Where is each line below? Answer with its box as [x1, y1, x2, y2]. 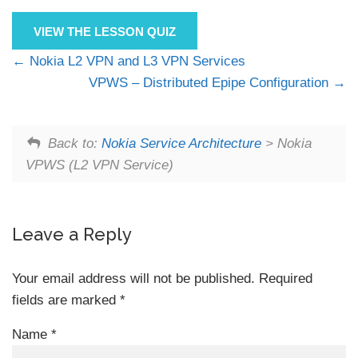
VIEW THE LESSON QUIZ [34, 24, 176, 38]
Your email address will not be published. [12, 271, 255, 287]
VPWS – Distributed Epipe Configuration [89, 75, 332, 91]
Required [259, 271, 312, 287]
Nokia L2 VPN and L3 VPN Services [26, 54, 245, 70]
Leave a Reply [12, 224, 132, 245]
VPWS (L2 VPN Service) [26, 157, 173, 173]
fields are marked [12, 292, 120, 308]
